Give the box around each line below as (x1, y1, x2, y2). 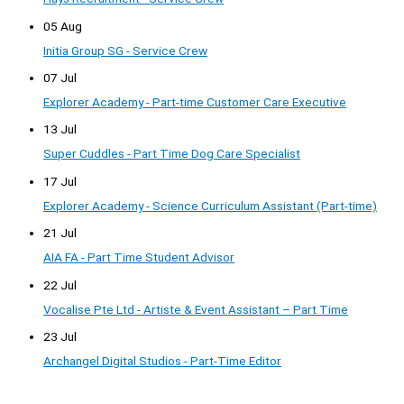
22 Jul (43, 277, 77, 292)
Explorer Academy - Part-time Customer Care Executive (43, 95, 346, 110)
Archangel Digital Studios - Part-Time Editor (43, 353, 281, 369)
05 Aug (43, 18, 82, 33)
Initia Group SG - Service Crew (43, 42, 207, 58)
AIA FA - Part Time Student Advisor (43, 250, 234, 265)
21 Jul (43, 225, 77, 241)
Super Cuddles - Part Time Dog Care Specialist (43, 146, 300, 161)
